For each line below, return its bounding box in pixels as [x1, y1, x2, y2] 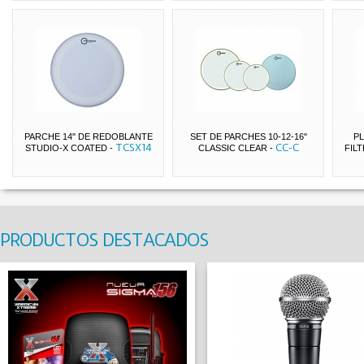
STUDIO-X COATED [24, 143, 107, 153]
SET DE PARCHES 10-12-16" [189, 132, 307, 141]
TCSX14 [115, 141, 152, 154]
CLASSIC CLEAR [197, 143, 267, 153]
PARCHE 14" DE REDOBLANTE [24, 132, 153, 141]
